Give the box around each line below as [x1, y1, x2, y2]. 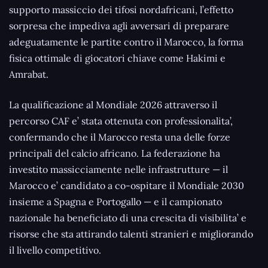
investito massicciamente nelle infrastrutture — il [9, 163, 228, 175]
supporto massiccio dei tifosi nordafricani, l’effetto [9, 3, 233, 16]
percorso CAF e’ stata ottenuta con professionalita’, [9, 114, 233, 127]
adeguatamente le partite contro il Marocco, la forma [9, 35, 243, 48]
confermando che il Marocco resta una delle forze [9, 130, 230, 143]
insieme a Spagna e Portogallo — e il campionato [9, 195, 222, 208]
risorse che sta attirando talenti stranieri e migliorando [9, 227, 253, 240]
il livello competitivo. [9, 243, 101, 256]
